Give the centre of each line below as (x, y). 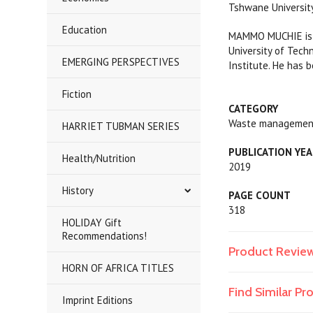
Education (85, 30)
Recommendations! (105, 236)
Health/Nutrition (99, 158)
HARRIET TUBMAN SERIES (121, 126)
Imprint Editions (98, 300)
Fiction (77, 94)
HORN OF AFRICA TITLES (118, 268)
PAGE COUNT (260, 195)
